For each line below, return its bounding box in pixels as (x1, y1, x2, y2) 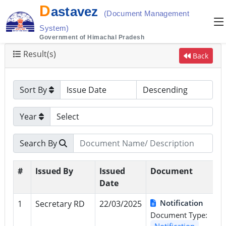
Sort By (19, 84, 49, 95)
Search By (19, 137, 59, 149)
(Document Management (104, 9, 190, 18)
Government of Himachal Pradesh (39, 33, 145, 41)
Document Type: (150, 209, 207, 220)
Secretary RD (35, 198, 85, 209)
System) (39, 23, 69, 32)
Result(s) (21, 48, 56, 60)
